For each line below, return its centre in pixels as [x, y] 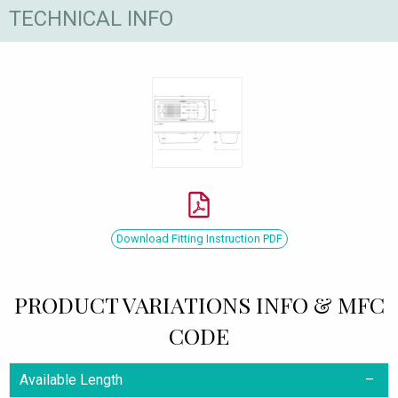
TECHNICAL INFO [91, 18]
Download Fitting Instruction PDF [199, 239]
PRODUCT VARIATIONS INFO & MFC [199, 305]
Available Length [72, 380]
